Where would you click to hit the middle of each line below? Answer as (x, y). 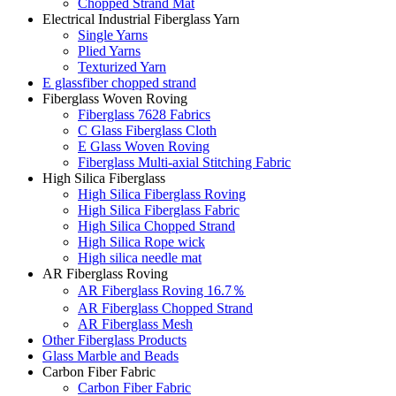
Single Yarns (113, 35)
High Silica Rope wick (141, 242)
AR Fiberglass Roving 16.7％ (162, 291)
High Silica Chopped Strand (156, 226)
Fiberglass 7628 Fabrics (144, 115)
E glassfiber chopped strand (119, 83)
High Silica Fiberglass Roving (162, 194)
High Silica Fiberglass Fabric (159, 210)
